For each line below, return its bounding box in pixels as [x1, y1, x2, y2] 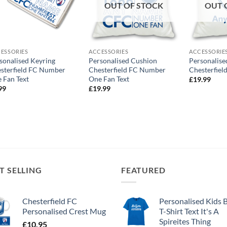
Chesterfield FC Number [89, 65, 166, 74]
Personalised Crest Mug [22, 206, 106, 216]
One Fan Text [89, 74, 130, 83]
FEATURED [121, 165, 166, 175]
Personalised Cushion [89, 56, 158, 65]
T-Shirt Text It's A [159, 206, 219, 216]
